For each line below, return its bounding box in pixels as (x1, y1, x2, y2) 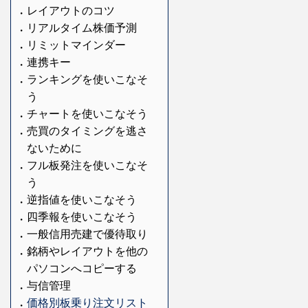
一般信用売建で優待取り (27, 228, 148, 240)
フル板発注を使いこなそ (27, 159, 148, 171)
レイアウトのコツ (27, 4, 115, 16)
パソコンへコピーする (27, 262, 137, 274)
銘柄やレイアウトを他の (27, 245, 148, 257)
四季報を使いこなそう (27, 210, 137, 223)
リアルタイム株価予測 (27, 21, 137, 34)
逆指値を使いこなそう (27, 193, 137, 206)
